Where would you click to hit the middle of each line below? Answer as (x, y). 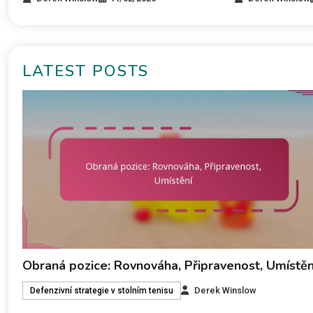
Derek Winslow (225, 291)
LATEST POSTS (86, 71)
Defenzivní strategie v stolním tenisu (102, 291)
